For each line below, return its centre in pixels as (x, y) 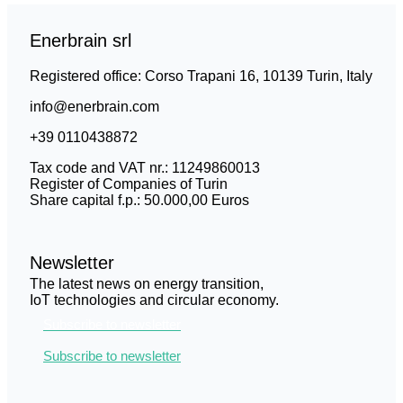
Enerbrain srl (81, 40)
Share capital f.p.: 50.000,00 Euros (139, 200)
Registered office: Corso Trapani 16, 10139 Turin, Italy (201, 76)
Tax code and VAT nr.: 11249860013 (145, 168)
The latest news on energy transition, (147, 284)
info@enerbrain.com (94, 107)
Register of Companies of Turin (129, 184)
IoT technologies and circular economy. (154, 300)
